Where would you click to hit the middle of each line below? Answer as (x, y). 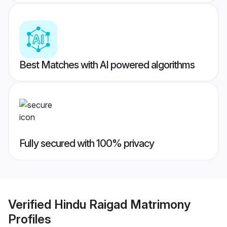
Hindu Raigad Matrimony (122, 204)
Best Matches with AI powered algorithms (107, 65)
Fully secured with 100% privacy (87, 144)
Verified (31, 204)
